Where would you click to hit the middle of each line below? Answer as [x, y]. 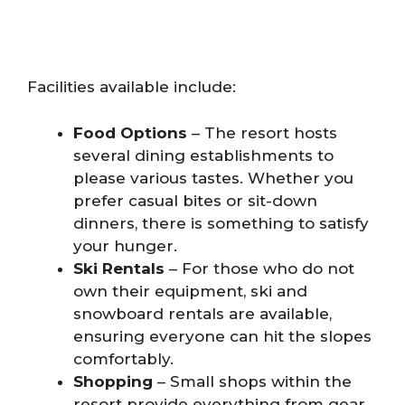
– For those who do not [259, 268]
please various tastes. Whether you [213, 178]
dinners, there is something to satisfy [221, 223]
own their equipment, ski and [190, 291]
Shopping [113, 381]
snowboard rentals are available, [202, 313]
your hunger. [125, 245]
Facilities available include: [132, 87]
